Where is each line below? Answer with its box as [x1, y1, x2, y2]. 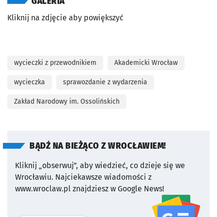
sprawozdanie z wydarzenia [63, 78, 147, 86]
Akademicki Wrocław [114, 59, 178, 67]
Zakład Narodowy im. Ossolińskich [14, 97, 120, 106]
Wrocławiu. [15, 172, 53, 182]
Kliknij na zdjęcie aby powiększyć [7, 13, 124, 22]
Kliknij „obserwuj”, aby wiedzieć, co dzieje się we [15, 161, 185, 170]
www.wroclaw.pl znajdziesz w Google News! [15, 184, 164, 193]
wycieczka [14, 78, 45, 86]
